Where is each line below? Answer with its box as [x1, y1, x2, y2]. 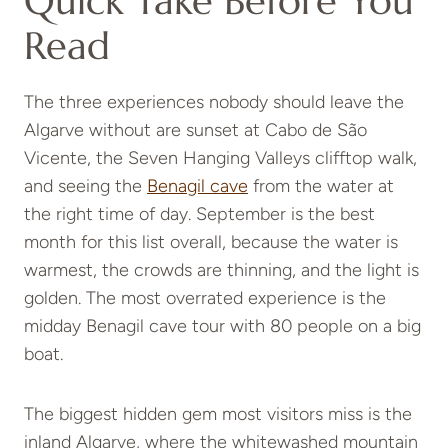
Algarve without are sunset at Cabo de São [24, 119, 367, 142]
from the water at [248, 175, 394, 198]
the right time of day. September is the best [24, 203, 375, 226]
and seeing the [24, 175, 147, 198]
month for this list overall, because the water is [24, 231, 398, 254]
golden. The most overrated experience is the [24, 287, 386, 310]
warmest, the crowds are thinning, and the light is [24, 259, 419, 282]
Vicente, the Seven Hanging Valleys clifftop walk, [24, 147, 417, 170]
